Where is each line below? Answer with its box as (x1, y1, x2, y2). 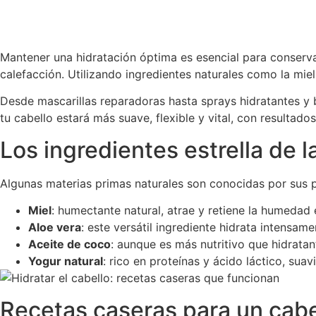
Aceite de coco (28, 237, 111, 252)
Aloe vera (28, 220, 81, 235)
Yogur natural (28, 254, 103, 269)
